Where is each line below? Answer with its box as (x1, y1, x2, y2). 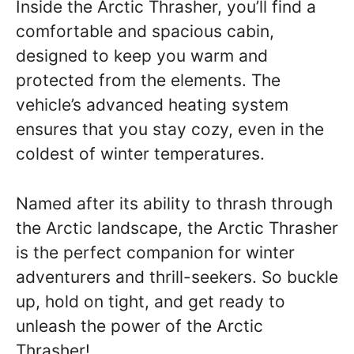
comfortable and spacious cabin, (16, 21, 274, 41)
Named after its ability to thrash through (16, 193, 333, 213)
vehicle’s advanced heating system (16, 95, 288, 115)
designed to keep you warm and (16, 46, 268, 66)
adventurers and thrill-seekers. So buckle (16, 266, 338, 287)
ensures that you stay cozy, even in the (16, 119, 324, 139)
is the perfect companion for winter (16, 242, 295, 262)
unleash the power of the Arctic (16, 315, 263, 336)
